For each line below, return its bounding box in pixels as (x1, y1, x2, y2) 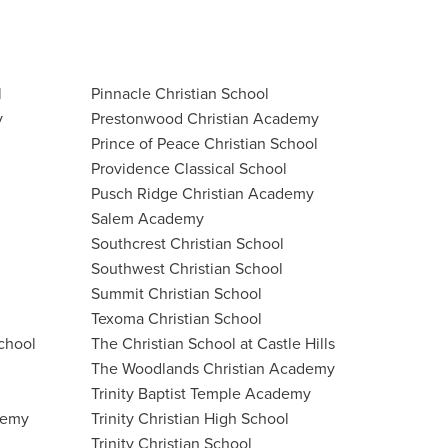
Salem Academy (91, 208, 204, 229)
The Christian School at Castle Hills (91, 333, 335, 354)
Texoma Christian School (91, 308, 262, 329)
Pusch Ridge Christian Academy (91, 183, 314, 204)
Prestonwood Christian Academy (91, 108, 319, 129)
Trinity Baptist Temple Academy (91, 383, 311, 404)
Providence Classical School (91, 158, 287, 179)
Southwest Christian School (91, 258, 283, 279)
